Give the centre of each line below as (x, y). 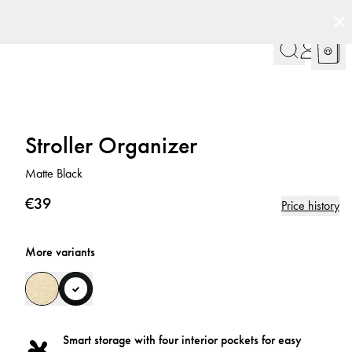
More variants (60, 252)
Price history (310, 205)
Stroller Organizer (111, 145)
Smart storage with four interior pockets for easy (182, 340)
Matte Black (54, 173)
